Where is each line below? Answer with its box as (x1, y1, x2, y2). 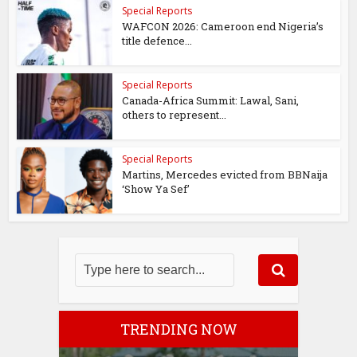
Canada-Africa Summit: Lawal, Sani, (122, 93, 300, 108)
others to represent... (122, 108, 227, 122)
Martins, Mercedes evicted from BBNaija (122, 167, 328, 182)
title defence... (122, 33, 193, 49)
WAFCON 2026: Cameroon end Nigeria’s (122, 19, 324, 34)
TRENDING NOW (120, 319, 237, 339)
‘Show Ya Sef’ (122, 181, 190, 196)
